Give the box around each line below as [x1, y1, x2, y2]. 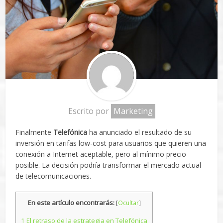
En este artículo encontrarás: [27, 198, 114, 207]
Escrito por [68, 105, 111, 116]
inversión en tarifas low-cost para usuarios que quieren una [15, 138, 207, 148]
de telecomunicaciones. [15, 171, 92, 181]
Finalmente [15, 127, 54, 137]
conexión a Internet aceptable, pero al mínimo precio [15, 149, 187, 159]
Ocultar [117, 198, 139, 207]
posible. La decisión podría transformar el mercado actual [15, 160, 202, 170]
